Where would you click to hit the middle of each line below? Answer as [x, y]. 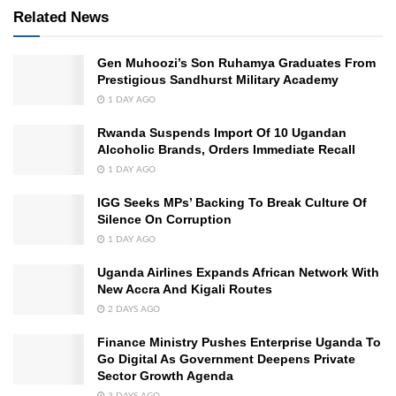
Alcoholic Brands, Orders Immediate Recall [226, 150]
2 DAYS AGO [133, 310]
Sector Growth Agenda [165, 376]
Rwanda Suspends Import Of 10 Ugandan [222, 133]
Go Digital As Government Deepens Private [226, 359]
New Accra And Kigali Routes [185, 289]
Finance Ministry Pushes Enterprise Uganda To [239, 343]
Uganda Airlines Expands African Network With [238, 273]
